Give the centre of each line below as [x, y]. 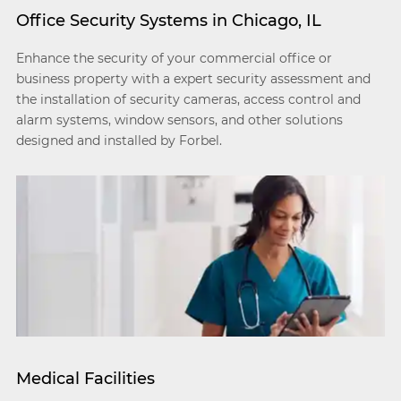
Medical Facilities [85, 379]
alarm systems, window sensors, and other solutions [179, 120]
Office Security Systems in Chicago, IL [168, 21]
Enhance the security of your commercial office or [174, 58]
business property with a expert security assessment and [193, 79]
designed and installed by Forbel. [119, 141]
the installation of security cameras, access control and [188, 99]
